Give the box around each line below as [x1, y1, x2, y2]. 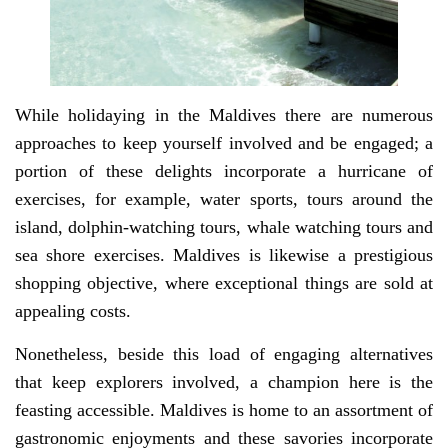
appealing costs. [15, 300, 131, 321]
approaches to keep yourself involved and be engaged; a [15, 132, 433, 153]
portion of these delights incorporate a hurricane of [15, 160, 433, 181]
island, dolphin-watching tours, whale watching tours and [15, 216, 433, 237]
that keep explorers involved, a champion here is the [15, 371, 433, 392]
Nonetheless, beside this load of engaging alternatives [15, 343, 433, 364]
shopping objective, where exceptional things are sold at [15, 272, 433, 293]
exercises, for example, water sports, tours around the [15, 188, 433, 209]
